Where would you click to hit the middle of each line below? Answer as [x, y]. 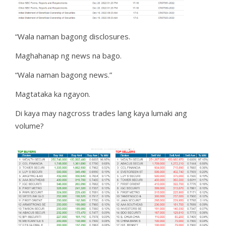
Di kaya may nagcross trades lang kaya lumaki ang [101, 113]
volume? [30, 126]
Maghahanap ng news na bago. [68, 56]
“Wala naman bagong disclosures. [73, 37]
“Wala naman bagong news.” [64, 75]
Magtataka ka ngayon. [53, 94]
